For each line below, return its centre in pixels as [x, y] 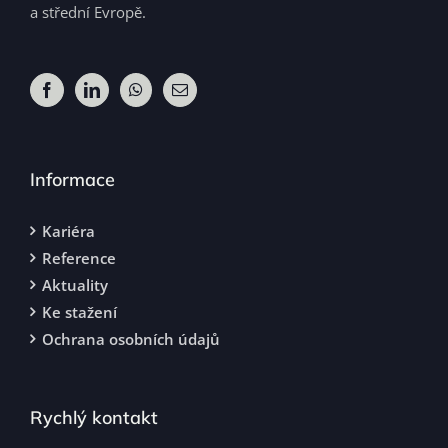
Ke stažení [79, 312]
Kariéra [68, 231]
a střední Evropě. [88, 12]
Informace [72, 180]
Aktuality [75, 285]
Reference [79, 258]
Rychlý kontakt [94, 418]
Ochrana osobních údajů [131, 339]
